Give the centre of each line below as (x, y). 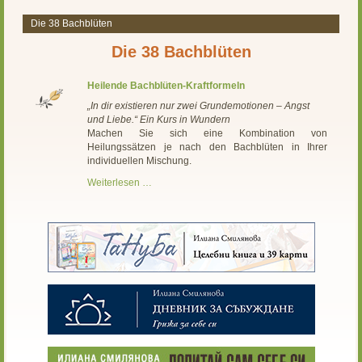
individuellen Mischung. (140, 161)
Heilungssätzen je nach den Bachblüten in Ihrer (207, 147)
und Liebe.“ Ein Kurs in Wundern (159, 120)
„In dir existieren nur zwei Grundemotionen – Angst (199, 106)
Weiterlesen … (120, 183)
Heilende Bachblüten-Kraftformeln (166, 86)
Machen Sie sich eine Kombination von (207, 133)
